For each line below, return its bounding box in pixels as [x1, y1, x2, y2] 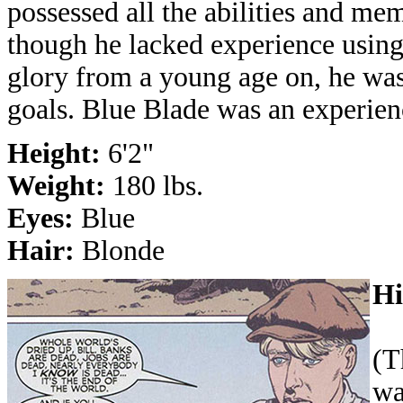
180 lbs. [112, 170, 203, 201]
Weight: [7, 170, 112, 201]
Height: [7, 138, 108, 169]
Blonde [82, 235, 165, 266]
